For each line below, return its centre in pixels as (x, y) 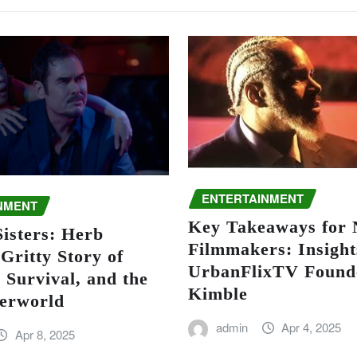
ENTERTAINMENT (253, 198)
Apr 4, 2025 (312, 328)
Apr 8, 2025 (45, 335)
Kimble (218, 294)
